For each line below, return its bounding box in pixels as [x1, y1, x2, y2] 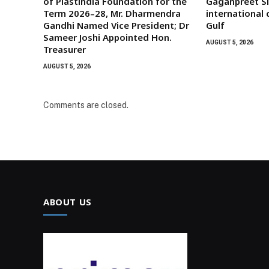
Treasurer [43, 43, 86, 56]
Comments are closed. [43, 100, 128, 110]
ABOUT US [43, 196, 92, 208]
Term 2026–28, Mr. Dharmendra [43, 7, 181, 20]
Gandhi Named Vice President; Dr [43, 19, 189, 32]
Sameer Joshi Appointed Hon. [43, 31, 172, 44]
